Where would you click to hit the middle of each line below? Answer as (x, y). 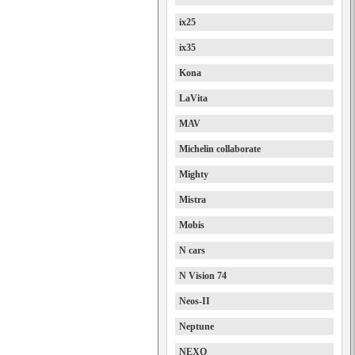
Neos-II (195, 301)
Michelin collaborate (220, 149)
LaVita (193, 98)
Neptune (197, 326)
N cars (192, 250)
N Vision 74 (203, 276)
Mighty (194, 174)
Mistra (193, 200)
